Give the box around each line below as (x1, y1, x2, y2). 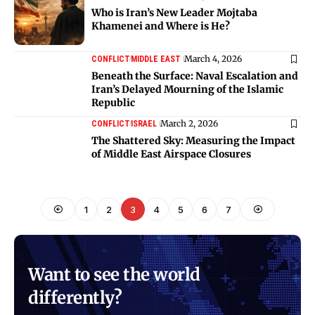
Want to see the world (28, 264, 200, 286)
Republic (91, 96, 135, 109)
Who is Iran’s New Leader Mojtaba (91, 6, 257, 19)
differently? (28, 287, 122, 309)
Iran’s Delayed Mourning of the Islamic (91, 82, 283, 96)
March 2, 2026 (160, 117, 218, 129)
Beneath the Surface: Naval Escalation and (91, 69, 298, 82)
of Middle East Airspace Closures (91, 147, 251, 160)
